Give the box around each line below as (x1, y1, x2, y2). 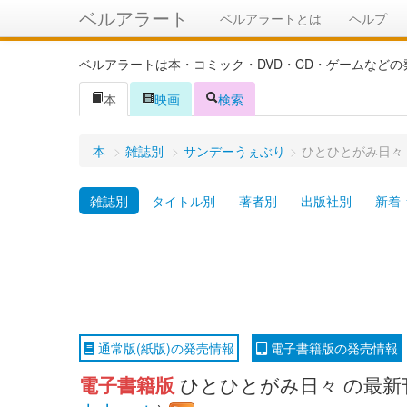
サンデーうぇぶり (184, 142, 285, 160)
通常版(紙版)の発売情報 (94, 339, 234, 357)
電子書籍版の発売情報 (267, 339, 398, 357)
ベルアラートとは (220, 9, 322, 27)
